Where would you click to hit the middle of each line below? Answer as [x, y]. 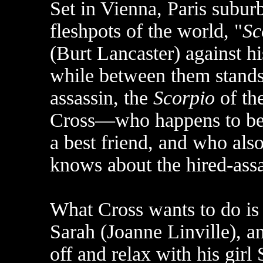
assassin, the [102, 98]
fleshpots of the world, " [146, 31]
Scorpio [184, 98]
